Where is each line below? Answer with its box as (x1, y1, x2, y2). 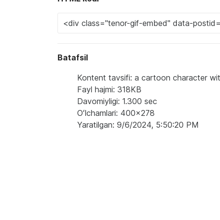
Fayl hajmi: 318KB (77, 84, 141, 94)
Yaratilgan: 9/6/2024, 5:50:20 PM (77, 120, 199, 130)
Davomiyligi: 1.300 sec (77, 96, 157, 106)
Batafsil (57, 53, 88, 62)
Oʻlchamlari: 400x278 (77, 108, 155, 118)
